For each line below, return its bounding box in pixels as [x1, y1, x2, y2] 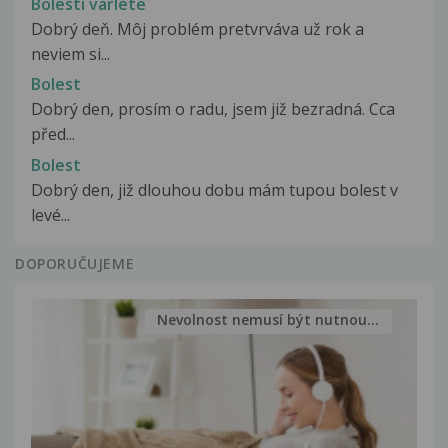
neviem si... [31, 43, 110, 66]
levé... [31, 203, 70, 226]
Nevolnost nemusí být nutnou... [157, 310, 380, 330]
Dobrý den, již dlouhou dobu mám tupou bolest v [31, 178, 398, 201]
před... [31, 123, 75, 146]
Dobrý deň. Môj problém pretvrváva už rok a [31, 18, 364, 41]
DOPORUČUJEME [15, 253, 135, 273]
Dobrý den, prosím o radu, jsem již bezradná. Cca [31, 98, 395, 121]
